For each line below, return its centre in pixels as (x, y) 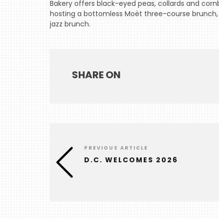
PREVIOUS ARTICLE (116, 148)
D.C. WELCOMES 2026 (131, 160)
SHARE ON (97, 75)
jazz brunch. (70, 24)
